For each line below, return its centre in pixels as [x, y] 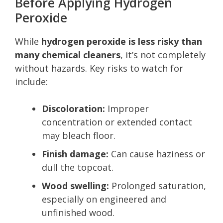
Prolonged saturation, [158, 185]
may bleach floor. [79, 135]
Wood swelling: [75, 185]
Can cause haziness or [157, 154]
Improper [127, 108]
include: [31, 81]
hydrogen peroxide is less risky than [122, 41]
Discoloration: [73, 108]
